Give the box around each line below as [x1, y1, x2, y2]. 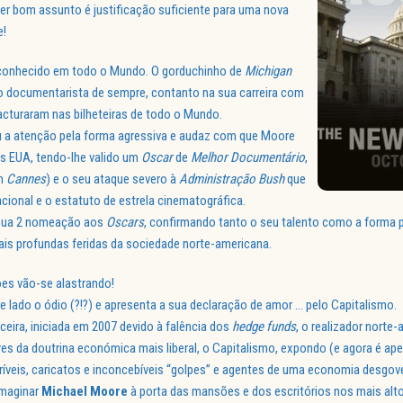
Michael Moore [41, 383, 128, 400]
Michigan [245, 63, 291, 80]
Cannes [4, 171, 46, 188]
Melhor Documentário [188, 149, 305, 166]
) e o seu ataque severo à [46, 171, 179, 188]
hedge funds [232, 318, 296, 336]
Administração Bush [179, 171, 284, 188]
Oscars [106, 214, 144, 231]
